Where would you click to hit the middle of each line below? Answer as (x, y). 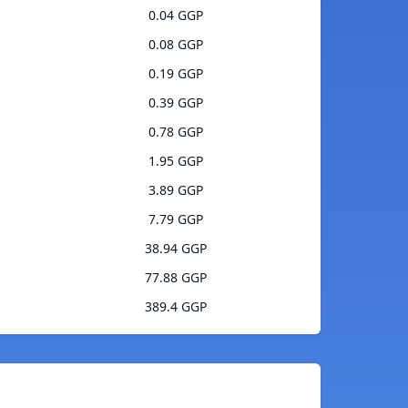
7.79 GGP (175, 219)
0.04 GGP (175, 15)
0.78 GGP (175, 132)
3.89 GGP (175, 190)
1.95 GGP (175, 161)
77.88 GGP (175, 278)
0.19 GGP (175, 74)
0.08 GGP (175, 45)
